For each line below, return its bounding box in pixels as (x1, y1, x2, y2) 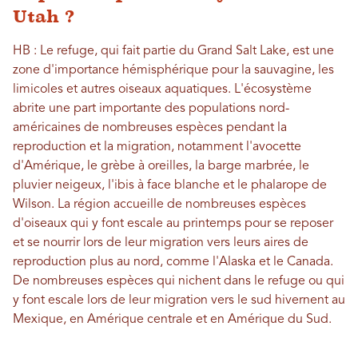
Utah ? (13, 6, 74, 27)
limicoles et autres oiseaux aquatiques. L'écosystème (13, 83, 312, 97)
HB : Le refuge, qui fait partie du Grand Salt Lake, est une (13, 45, 334, 58)
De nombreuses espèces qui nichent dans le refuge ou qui (13, 275, 344, 288)
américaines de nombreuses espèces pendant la (13, 121, 287, 135)
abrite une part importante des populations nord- (13, 102, 289, 116)
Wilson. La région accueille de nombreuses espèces (13, 198, 306, 212)
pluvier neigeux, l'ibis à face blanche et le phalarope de (13, 179, 327, 193)
